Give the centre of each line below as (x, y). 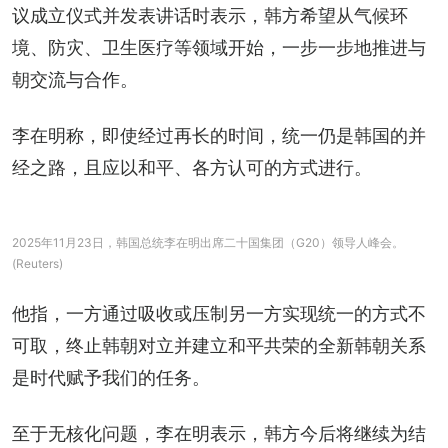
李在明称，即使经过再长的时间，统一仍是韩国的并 (219, 135)
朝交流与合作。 (75, 79)
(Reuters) (37, 263)
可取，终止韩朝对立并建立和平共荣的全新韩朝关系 (219, 345)
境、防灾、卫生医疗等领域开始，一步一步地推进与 (219, 47)
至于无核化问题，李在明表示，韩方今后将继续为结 (219, 433)
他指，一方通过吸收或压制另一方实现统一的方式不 (219, 313)
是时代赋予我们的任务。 (111, 377)
